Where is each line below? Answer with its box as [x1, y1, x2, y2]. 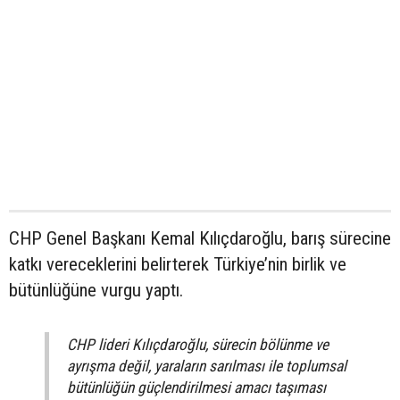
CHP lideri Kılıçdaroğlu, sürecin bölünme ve [67, 336, 329, 354]
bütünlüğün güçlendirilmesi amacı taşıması [67, 379, 326, 397]
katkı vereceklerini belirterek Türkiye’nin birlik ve [9, 254, 346, 276]
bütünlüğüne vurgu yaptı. [9, 279, 183, 302]
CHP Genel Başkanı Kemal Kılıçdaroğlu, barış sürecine [9, 228, 391, 250]
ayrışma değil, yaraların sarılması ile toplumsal [67, 357, 346, 376]
